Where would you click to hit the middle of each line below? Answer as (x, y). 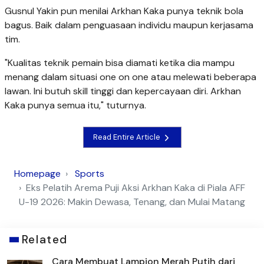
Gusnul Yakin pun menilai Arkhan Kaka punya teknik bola (124, 11)
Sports (90, 174)
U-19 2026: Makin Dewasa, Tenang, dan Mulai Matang (132, 202)
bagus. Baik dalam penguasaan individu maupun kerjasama (129, 25)
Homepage (37, 174)
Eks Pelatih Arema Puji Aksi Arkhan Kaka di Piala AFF (136, 188)
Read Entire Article (127, 137)
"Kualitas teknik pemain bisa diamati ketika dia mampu (120, 62)
